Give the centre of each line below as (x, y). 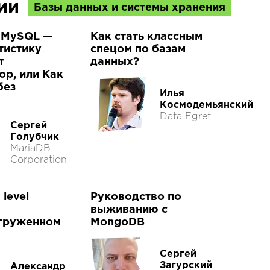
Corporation (39, 160)
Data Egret (185, 116)
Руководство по (136, 197)
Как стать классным (146, 37)
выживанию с (129, 210)
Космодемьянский (206, 105)
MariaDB (30, 149)
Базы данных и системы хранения (130, 8)
